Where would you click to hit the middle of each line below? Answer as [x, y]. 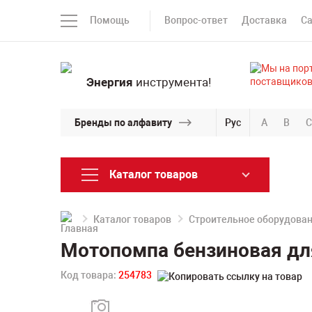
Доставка [264, 20]
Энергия [109, 82]
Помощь [110, 20]
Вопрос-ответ [196, 20]
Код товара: [89, 275]
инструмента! [172, 82]
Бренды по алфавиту [123, 122]
